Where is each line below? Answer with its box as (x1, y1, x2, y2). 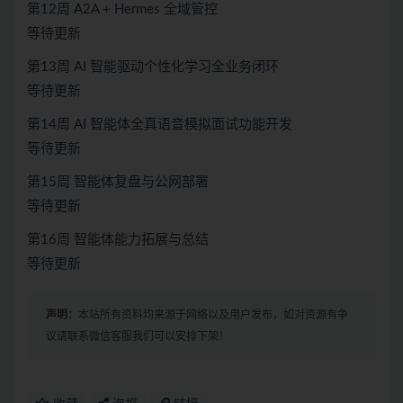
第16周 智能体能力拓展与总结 (27, 232, 209, 246)
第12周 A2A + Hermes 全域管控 (27, 2, 218, 16)
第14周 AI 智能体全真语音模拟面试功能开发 (27, 117, 292, 131)
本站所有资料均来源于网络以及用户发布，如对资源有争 (78, 309, 348, 320)
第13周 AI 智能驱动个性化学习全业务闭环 (27, 59, 279, 74)
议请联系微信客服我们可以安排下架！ (46, 330, 229, 342)
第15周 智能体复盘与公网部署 (27, 175, 209, 189)
